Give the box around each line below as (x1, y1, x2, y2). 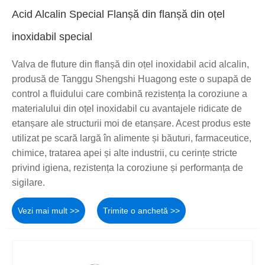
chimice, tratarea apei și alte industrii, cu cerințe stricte (12, 148, 237, 159)
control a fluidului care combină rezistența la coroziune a (12, 89, 247, 99)
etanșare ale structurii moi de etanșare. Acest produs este (12, 118, 251, 129)
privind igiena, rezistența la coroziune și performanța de (12, 163, 243, 173)
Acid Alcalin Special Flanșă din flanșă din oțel (12, 8, 225, 21)
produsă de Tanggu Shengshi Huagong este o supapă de (12, 74, 251, 85)
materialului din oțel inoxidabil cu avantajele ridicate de (12, 104, 242, 114)
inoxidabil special (12, 31, 92, 43)
